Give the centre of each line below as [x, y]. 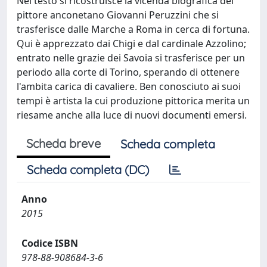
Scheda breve [63, 143]
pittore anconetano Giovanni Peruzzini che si [118, 15]
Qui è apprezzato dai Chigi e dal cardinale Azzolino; [131, 44]
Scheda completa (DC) [88, 170]
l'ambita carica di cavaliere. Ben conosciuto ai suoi [129, 86]
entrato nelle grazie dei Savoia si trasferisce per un [131, 58]
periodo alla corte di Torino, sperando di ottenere [128, 72]
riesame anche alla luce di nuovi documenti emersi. [132, 115]
